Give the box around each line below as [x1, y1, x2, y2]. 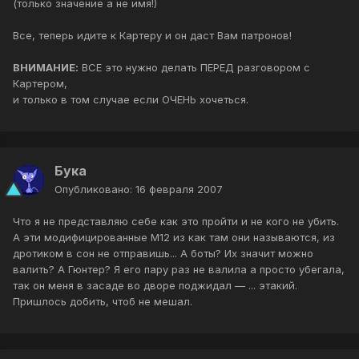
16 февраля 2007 [135, 183, 223, 196]
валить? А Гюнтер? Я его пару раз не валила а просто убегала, [13, 263, 345, 276]
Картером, [13, 77, 67, 91]
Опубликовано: [54, 183, 135, 196]
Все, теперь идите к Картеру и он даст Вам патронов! [13, 29, 292, 42]
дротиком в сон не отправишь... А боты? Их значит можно [13, 247, 313, 260]
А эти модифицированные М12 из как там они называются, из [13, 231, 335, 244]
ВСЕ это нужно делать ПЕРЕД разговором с [79, 61, 310, 75]
